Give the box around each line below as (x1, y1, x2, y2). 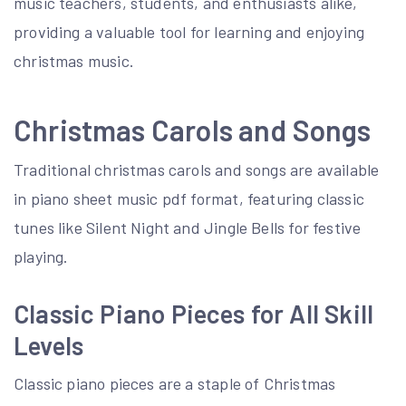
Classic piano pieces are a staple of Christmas (14, 373, 336, 393)
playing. (14, 246, 69, 266)
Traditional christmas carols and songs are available (14, 159, 380, 179)
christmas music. (14, 51, 134, 71)
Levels (14, 330, 84, 361)
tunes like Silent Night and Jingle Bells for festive (14, 217, 362, 237)
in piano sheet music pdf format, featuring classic (14, 188, 364, 208)
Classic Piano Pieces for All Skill (14, 298, 374, 329)
